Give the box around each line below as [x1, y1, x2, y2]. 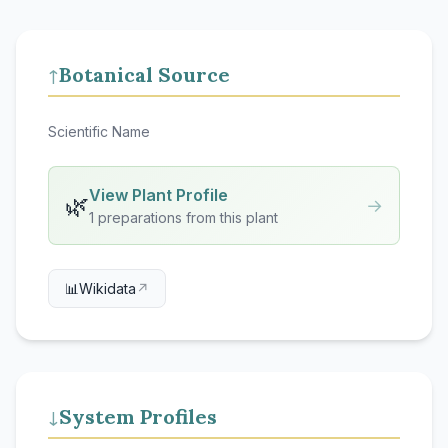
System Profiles [59, 404, 217, 429]
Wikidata [79, 280, 136, 297]
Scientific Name [48, 123, 150, 140]
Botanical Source [59, 62, 230, 87]
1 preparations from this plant [89, 209, 278, 226]
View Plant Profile [89, 185, 228, 205]
